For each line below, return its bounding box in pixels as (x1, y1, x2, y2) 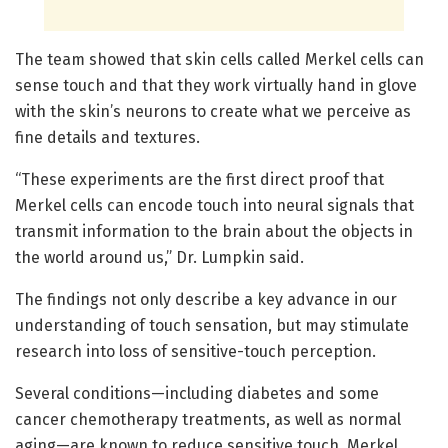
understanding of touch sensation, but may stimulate (15, 316, 409, 336)
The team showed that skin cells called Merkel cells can (15, 50, 424, 70)
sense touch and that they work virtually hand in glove (15, 76, 417, 96)
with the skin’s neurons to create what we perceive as (15, 102, 411, 122)
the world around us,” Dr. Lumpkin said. (15, 248, 304, 268)
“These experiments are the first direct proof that (15, 170, 384, 190)
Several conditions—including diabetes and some (15, 384, 379, 404)
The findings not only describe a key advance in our (15, 290, 397, 310)
